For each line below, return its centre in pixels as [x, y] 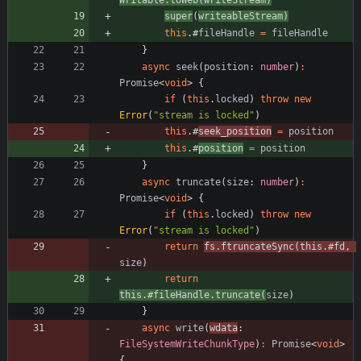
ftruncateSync [257, 246]
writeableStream [241, 16]
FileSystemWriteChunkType [187, 344]
